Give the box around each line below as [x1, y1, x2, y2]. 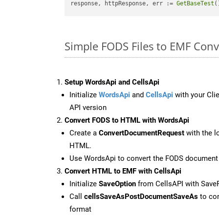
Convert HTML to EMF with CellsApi [65, 166, 181, 175]
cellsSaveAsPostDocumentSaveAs [84, 192, 198, 201]
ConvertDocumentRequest [99, 128, 184, 137]
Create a [69, 128, 99, 137]
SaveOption [99, 179, 136, 188]
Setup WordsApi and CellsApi [65, 77, 159, 87]
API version [69, 103, 107, 112]
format [69, 204, 91, 214]
